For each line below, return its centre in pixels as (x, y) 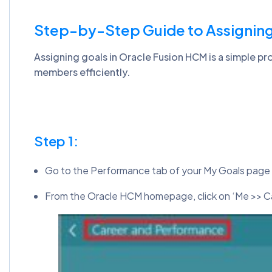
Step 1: (56, 141)
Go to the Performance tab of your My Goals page (158, 170)
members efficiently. (82, 72)
